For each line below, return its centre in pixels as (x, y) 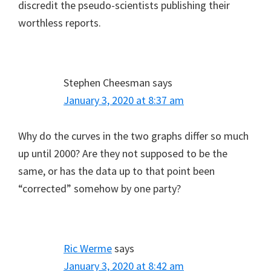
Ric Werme (88, 249)
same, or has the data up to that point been (116, 171)
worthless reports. (60, 23)
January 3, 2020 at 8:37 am (124, 100)
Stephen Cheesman (107, 83)
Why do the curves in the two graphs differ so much (133, 136)
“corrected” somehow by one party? (100, 189)
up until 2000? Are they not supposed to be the (123, 154)
